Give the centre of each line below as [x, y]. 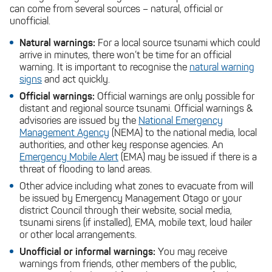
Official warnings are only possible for [176, 97]
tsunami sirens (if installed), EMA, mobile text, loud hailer [136, 223]
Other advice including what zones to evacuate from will [136, 187]
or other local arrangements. [78, 236]
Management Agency [64, 134]
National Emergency [181, 121]
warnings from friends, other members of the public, [128, 265]
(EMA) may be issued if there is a [188, 158]
